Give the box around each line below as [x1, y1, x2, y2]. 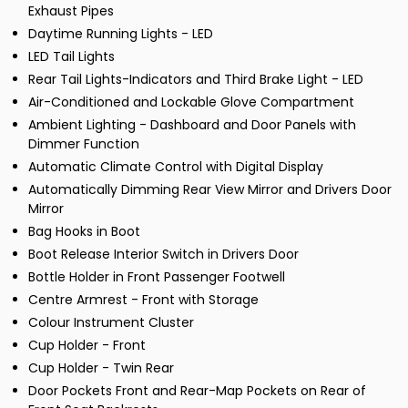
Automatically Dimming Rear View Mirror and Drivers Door [28, 180, 392, 199]
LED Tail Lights [28, 47, 115, 66]
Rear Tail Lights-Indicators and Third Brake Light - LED [28, 70, 363, 89]
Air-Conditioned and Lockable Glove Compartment [28, 93, 354, 112]
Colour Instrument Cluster [28, 313, 194, 332]
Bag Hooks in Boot [28, 222, 140, 241]
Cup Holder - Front [28, 336, 146, 355]
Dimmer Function [28, 135, 139, 154]
